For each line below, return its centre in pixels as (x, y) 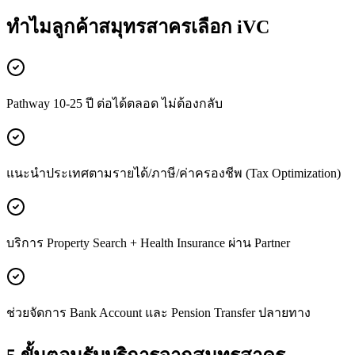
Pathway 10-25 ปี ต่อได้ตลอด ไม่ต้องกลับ (115, 103)
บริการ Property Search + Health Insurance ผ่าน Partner (148, 242)
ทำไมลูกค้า (52, 27)
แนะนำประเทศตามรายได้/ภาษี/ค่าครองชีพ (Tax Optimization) (174, 173)
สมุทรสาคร (145, 27)
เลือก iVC (230, 27)
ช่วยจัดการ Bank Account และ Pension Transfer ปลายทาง (158, 312)
